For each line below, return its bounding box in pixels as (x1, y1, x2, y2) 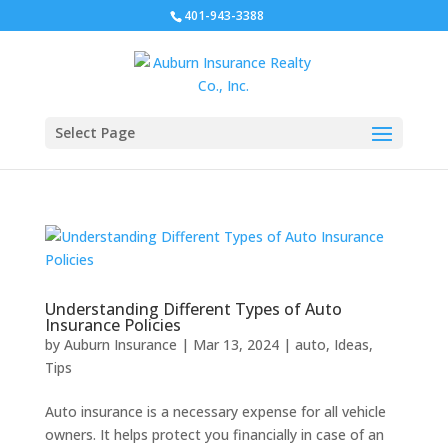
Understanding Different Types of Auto (44, 298, 342, 320)
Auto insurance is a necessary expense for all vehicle (44, 402, 386, 421)
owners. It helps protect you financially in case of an (44, 425, 384, 444)
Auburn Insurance (63, 335, 177, 354)
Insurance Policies (44, 314, 181, 336)
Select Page (54, 123, 135, 142)
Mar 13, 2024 (192, 335, 279, 354)
